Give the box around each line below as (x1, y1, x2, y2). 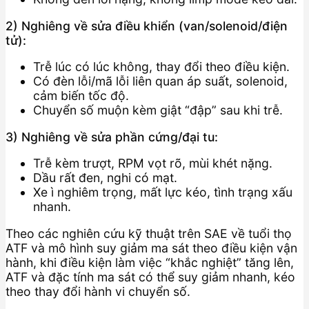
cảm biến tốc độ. (33, 88, 129, 103)
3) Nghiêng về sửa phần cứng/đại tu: (6, 129, 218, 144)
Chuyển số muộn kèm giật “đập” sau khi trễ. (33, 103, 283, 118)
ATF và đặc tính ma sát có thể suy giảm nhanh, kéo (6, 269, 295, 284)
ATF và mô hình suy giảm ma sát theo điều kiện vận (6, 240, 297, 255)
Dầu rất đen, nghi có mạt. (33, 170, 177, 186)
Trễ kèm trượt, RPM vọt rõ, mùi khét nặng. (33, 156, 272, 171)
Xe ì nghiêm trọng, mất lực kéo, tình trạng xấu (33, 185, 292, 200)
